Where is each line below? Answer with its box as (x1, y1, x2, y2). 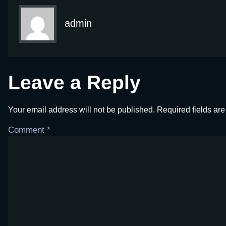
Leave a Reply (8, 72, 141, 94)
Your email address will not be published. (8, 105, 155, 115)
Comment (8, 125, 47, 135)
